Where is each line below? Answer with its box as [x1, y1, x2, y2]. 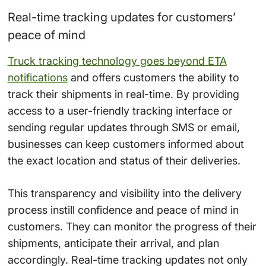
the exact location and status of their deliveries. [7, 154, 240, 167]
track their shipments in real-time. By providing [7, 87, 239, 100]
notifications [7, 71, 68, 84]
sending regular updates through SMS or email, [7, 121, 240, 134]
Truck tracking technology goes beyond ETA [7, 54, 227, 67]
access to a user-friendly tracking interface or [7, 104, 233, 117]
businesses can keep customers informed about [7, 137, 244, 150]
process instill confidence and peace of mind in [7, 203, 239, 216]
